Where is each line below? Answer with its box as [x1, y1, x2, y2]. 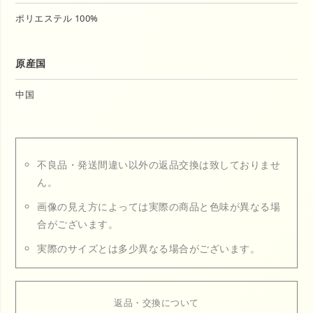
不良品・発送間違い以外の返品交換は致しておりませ [37, 157, 281, 171]
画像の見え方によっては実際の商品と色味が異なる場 [37, 199, 281, 213]
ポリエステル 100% [15, 11, 99, 24]
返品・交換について [114, 296, 199, 309]
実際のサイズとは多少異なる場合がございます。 [37, 241, 261, 255]
